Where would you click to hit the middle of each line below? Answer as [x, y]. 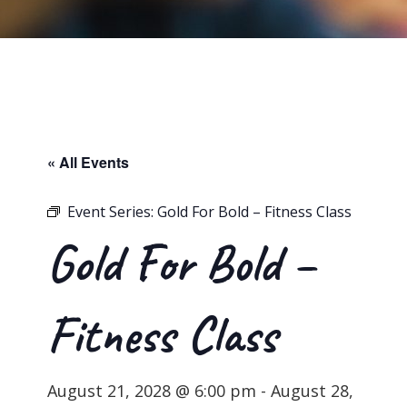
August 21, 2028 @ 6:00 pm [152, 391]
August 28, [313, 391]
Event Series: [113, 212]
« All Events [89, 163]
